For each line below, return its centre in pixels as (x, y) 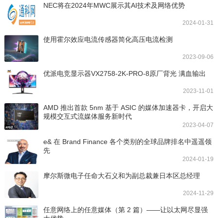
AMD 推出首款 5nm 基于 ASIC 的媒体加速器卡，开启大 (128, 107)
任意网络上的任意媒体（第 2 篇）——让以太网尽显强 (125, 209)
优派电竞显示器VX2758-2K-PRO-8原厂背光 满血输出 (124, 73)
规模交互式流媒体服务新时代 (87, 116)
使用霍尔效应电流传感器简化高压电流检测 (108, 39)
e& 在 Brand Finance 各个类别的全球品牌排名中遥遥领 (127, 141)
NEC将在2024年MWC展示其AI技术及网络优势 (114, 5)
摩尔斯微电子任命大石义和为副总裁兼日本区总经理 (121, 175)
